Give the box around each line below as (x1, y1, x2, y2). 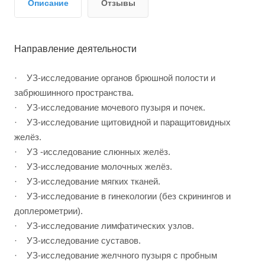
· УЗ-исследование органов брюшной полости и (14, 73, 215, 83)
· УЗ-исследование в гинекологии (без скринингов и (14, 191, 231, 202)
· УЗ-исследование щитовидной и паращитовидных (14, 117, 231, 128)
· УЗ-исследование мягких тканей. (14, 176, 160, 187)
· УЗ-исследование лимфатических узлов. (14, 221, 194, 231)
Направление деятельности (14, 44, 137, 54)
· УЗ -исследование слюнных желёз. (14, 147, 170, 157)
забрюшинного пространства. (14, 88, 134, 98)
